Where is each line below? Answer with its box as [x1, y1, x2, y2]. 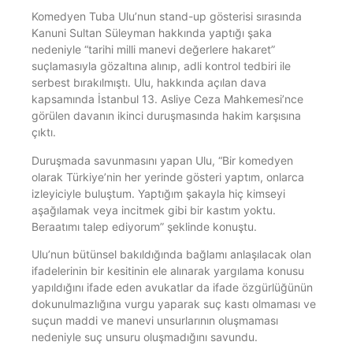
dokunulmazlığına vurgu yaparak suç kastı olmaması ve [32, 297, 316, 311]
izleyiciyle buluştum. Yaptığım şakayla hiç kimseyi [32, 186, 285, 200]
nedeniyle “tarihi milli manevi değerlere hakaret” [32, 43, 275, 57]
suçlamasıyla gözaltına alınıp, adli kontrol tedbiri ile [32, 59, 291, 73]
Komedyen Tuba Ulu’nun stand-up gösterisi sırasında [32, 9, 302, 24]
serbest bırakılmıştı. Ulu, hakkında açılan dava [32, 76, 266, 90]
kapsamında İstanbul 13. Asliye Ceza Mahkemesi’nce [32, 92, 303, 106]
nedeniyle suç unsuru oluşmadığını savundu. [32, 330, 258, 344]
